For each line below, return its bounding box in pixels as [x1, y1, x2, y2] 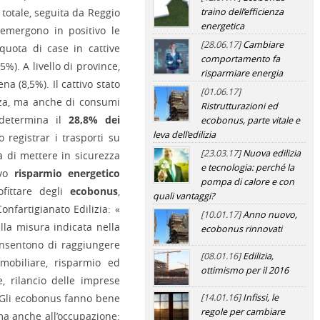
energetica [200, 20, 244, 32]
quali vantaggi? [152, 190, 214, 202]
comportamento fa [200, 53, 280, 65]
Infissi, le [242, 291, 279, 304]
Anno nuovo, [242, 209, 297, 221]
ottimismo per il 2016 [200, 264, 289, 276]
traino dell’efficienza [200, 6, 284, 18]
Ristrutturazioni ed [200, 100, 278, 112]
